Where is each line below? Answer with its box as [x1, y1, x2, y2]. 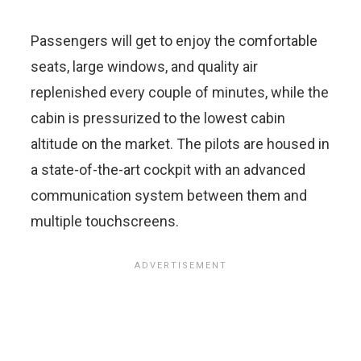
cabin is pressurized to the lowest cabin [31, 109, 285, 127]
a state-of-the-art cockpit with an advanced [31, 160, 305, 178]
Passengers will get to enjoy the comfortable [31, 31, 317, 49]
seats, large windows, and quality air [31, 57, 258, 75]
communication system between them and [31, 186, 307, 204]
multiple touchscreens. [31, 212, 179, 230]
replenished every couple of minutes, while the [31, 83, 329, 101]
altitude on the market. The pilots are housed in [31, 135, 330, 152]
